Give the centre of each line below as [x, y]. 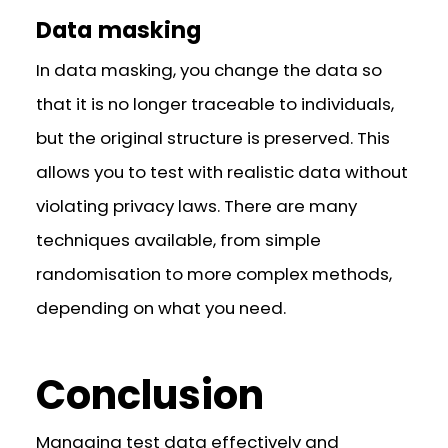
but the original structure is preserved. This [213, 138]
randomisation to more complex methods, [214, 274]
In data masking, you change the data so [209, 70]
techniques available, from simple [179, 240]
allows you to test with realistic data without [222, 172]
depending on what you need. [161, 308]
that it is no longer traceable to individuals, [215, 104]
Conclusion [150, 395]
